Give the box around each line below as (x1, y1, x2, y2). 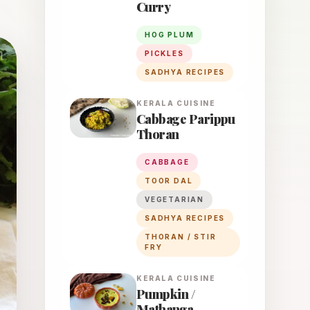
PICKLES (145, 49, 184, 57)
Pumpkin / (136, 286, 196, 302)
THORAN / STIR (145, 232, 217, 241)
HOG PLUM (145, 30, 194, 39)
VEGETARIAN (145, 195, 204, 203)
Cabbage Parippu (136, 111, 235, 127)
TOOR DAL (145, 176, 193, 185)
